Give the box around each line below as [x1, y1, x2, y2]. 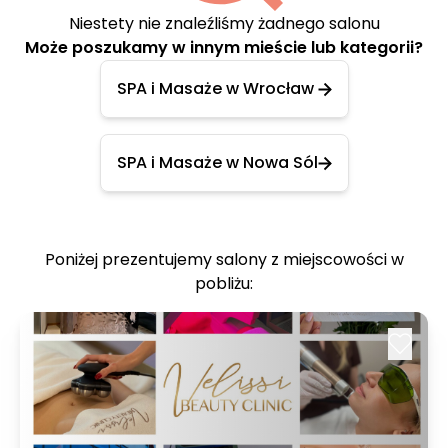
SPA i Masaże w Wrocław [116, 77, 314, 100]
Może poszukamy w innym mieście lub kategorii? [25, 36, 423, 59]
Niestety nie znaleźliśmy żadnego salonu [68, 12, 380, 35]
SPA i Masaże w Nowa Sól [116, 151, 318, 174]
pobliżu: [195, 272, 253, 295]
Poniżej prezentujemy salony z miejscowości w [44, 248, 404, 271]
